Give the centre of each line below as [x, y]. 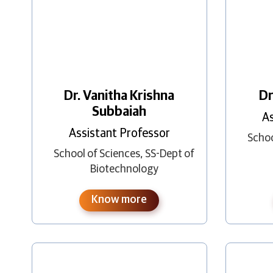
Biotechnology [124, 169]
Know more [119, 200]
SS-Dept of [170, 154]
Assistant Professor [119, 133]
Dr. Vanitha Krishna [119, 96]
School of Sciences [97, 154]
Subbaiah [119, 112]
